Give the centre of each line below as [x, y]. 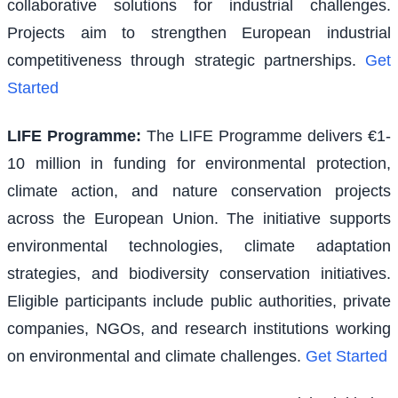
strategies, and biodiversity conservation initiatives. [199, 273]
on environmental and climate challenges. [154, 356]
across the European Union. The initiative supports [199, 218]
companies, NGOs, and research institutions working [199, 328]
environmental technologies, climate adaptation [199, 246]
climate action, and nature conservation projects [199, 191]
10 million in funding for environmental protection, [199, 163]
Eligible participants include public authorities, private [199, 301]
